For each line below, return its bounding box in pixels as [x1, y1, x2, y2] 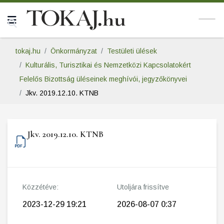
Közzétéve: [22, 183, 58, 191]
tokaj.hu [15, 47, 40, 55]
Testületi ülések [107, 47, 157, 55]
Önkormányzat [50, 47, 97, 55]
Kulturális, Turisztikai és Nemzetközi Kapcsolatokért [25, 61, 191, 69]
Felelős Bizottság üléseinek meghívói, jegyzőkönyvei [19, 75, 187, 83]
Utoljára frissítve [117, 183, 169, 191]
